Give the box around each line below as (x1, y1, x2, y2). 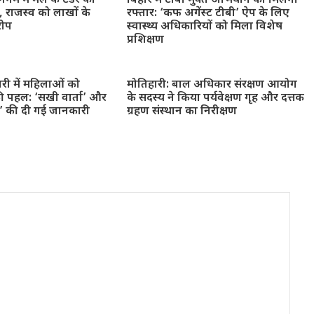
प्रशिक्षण (126, 32, 164, 48)
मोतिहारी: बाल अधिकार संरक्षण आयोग (126, 77, 297, 93)
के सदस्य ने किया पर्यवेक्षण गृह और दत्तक (126, 90, 304, 106)
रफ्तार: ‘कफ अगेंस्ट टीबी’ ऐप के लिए (126, 6, 289, 21)
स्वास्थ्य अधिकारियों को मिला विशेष (126, 19, 282, 34)
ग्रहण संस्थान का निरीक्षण (126, 104, 237, 119)
